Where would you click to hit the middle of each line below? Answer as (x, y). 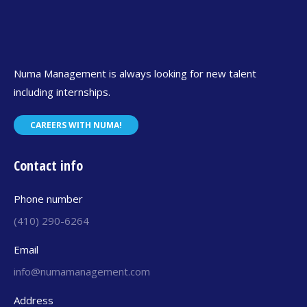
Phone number (48, 198)
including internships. (62, 91)
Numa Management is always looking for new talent (135, 73)
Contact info (48, 165)
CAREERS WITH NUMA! (76, 125)
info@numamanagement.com (82, 271)
